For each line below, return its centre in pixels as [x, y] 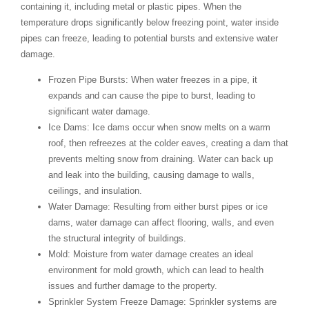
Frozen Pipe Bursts [87, 80]
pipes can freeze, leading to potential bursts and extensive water [149, 38]
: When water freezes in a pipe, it [191, 80]
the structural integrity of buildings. [117, 239]
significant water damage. [99, 112]
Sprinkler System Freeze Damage [116, 302]
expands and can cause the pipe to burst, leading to [152, 96]
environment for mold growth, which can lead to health [156, 270]
